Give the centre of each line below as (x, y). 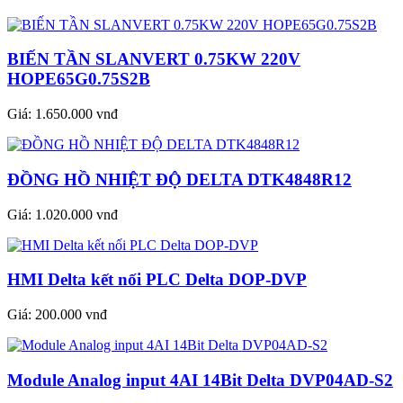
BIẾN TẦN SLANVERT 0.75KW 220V (154, 59)
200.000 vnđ (71, 315)
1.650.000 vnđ (76, 114)
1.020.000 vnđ (76, 214)
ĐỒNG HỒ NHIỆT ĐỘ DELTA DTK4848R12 (179, 179)
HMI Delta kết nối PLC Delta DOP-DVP (157, 280)
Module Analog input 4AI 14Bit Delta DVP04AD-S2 (200, 380)
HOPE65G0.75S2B (79, 79)
